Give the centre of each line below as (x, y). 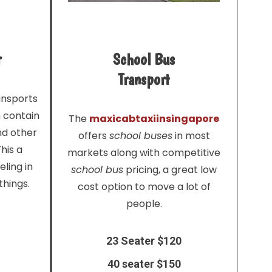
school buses (141, 135)
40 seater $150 (144, 263)
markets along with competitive (144, 152)
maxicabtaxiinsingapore (155, 118)
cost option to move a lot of (144, 186)
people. (144, 203)
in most (191, 135)
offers (93, 135)
